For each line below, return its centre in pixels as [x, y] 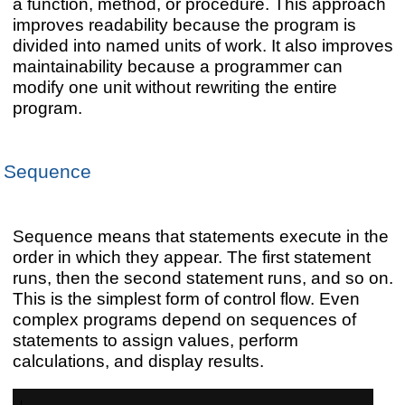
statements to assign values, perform [155, 339]
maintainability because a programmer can [177, 66]
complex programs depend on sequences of [184, 319]
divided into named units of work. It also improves [202, 46]
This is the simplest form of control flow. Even [186, 298]
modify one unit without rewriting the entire [174, 87]
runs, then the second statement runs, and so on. [202, 277]
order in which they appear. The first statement [191, 256]
